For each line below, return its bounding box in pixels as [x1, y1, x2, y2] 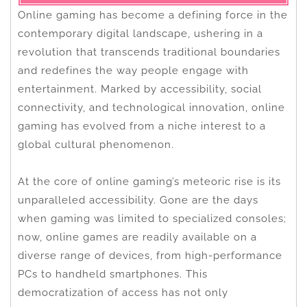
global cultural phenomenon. [18, 138, 174, 151]
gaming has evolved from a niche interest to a [18, 119, 266, 132]
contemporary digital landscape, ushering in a [18, 27, 263, 40]
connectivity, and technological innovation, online [18, 101, 285, 114]
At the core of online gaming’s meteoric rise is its [18, 175, 281, 188]
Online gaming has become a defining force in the [18, 8, 288, 21]
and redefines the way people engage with [18, 64, 249, 77]
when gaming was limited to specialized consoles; [18, 212, 286, 225]
